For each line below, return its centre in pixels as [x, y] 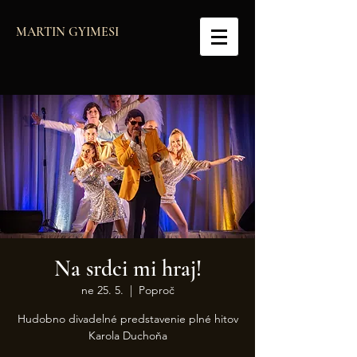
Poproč [156, 290]
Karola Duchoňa [127, 335]
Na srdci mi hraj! [127, 269]
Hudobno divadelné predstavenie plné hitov [127, 319]
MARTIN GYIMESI [67, 32]
